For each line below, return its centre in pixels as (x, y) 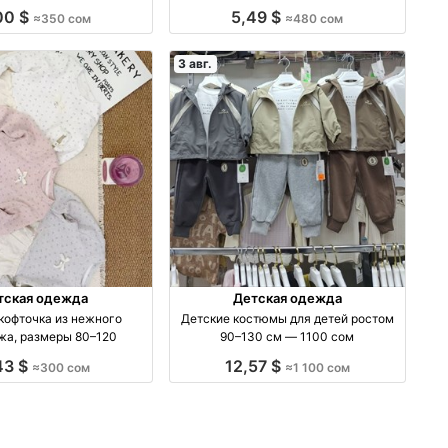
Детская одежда (287, 297)
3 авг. (195, 64)
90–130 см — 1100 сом (287, 336)
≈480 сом (314, 19)
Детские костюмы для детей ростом (287, 318)
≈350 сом (61, 19)
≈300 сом (60, 367)
